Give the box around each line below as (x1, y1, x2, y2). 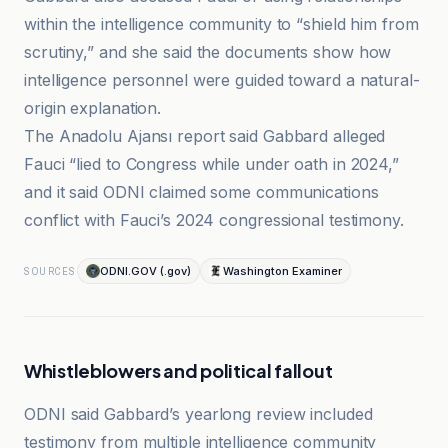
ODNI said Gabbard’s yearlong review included (24, 404, 373, 424)
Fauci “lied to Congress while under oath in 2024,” (24, 154, 399, 174)
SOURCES (24, 264, 77, 278)
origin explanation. (24, 98, 162, 118)
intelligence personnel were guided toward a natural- (24, 70, 420, 90)
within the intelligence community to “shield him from (24, 14, 419, 34)
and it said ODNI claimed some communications (24, 182, 379, 202)
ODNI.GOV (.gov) (99, 264, 191, 278)
